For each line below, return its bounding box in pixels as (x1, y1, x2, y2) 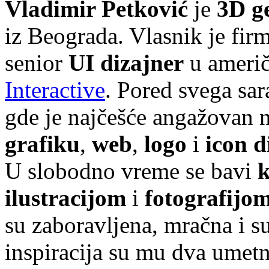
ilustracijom (5, 184, 126, 211)
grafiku (5, 130, 80, 157)
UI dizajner (68, 49, 184, 76)
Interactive (5, 76, 105, 103)
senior (5, 49, 68, 76)
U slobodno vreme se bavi (5, 157, 258, 184)
